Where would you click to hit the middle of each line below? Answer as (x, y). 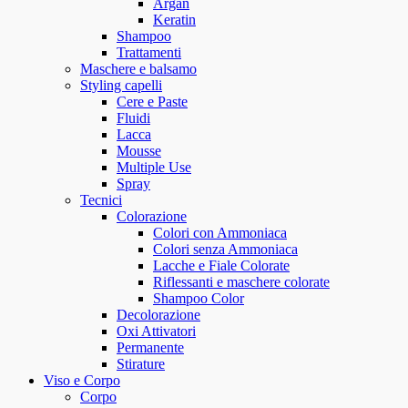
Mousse (139, 151)
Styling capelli (121, 86)
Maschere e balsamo (138, 69)
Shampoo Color (199, 299)
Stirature (141, 364)
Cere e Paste (152, 102)
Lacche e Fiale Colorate (221, 266)
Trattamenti (149, 53)
